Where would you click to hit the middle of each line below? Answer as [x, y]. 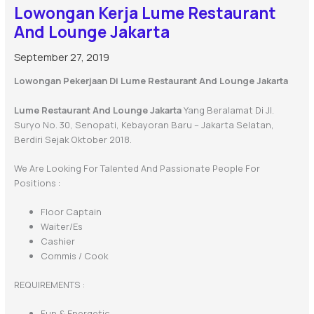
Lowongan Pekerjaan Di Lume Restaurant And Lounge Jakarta [151, 81]
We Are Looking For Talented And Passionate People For [137, 168]
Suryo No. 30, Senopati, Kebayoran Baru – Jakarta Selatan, [144, 124]
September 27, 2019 [61, 57]
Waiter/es [61, 227]
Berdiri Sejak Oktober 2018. [73, 139]
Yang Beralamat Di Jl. [227, 110]
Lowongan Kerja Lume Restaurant [145, 13]
